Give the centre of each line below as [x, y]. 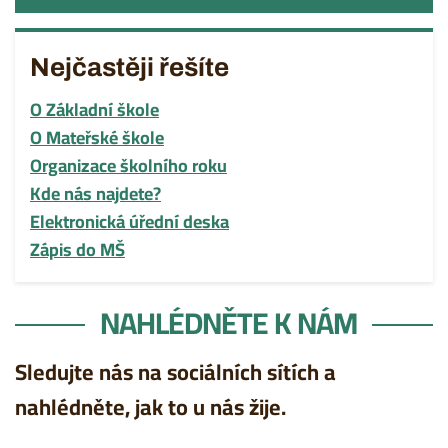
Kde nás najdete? [95, 193]
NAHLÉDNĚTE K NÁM [228, 323]
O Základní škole [94, 109]
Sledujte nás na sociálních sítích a [175, 372]
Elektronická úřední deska [129, 221]
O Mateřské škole [97, 137]
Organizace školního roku [128, 165]
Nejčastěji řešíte [129, 67]
